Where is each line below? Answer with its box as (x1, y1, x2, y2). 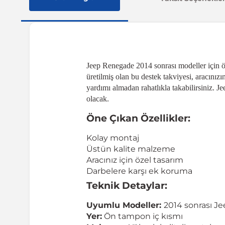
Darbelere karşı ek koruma (86, 166, 192, 176)
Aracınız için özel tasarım (86, 155, 183, 165)
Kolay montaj (86, 133, 139, 143)
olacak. (86, 94, 109, 103)
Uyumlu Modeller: (86, 200, 164, 210)
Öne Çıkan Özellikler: (86, 113, 190, 124)
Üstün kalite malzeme (86, 144, 175, 154)
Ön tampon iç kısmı (102, 211, 183, 221)
